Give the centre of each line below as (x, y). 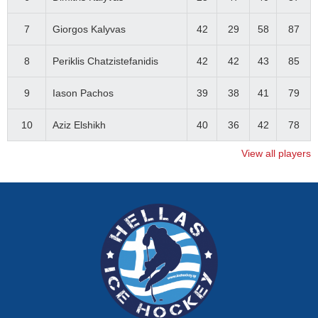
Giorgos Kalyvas (89, 29)
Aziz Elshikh (79, 125)
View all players (276, 153)
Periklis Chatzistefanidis (105, 61)
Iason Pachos (83, 93)
